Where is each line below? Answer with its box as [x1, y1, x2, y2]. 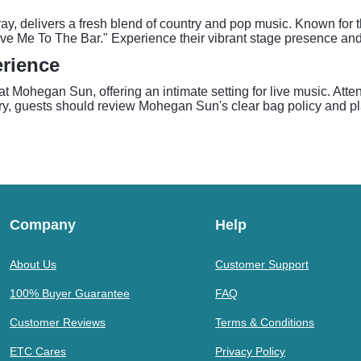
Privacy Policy [215, 345, 286, 358]
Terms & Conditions [215, 316, 315, 329]
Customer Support [215, 258, 309, 271]
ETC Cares [10, 345, 66, 358]
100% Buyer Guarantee [10, 287, 130, 300]
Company [10, 217, 76, 233]
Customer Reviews [10, 316, 106, 329]
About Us [10, 258, 56, 271]
